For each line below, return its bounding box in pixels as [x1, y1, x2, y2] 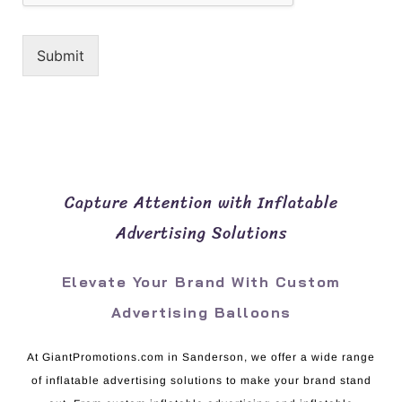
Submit [37, 46, 84, 65]
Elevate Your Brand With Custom [61, 272, 341, 291]
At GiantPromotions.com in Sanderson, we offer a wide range [27, 350, 375, 363]
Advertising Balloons [110, 302, 292, 321]
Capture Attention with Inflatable [64, 188, 338, 217]
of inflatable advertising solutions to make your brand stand [31, 373, 371, 387]
